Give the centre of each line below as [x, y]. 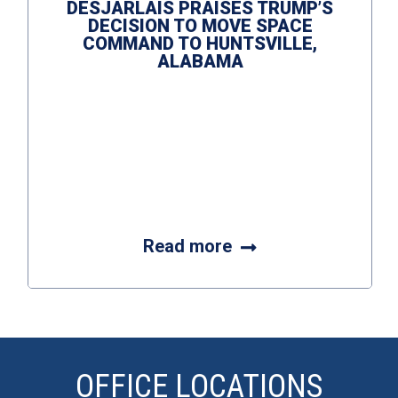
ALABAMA [200, 61]
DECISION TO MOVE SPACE [200, 26]
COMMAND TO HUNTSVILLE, [200, 44]
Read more [190, 246]
